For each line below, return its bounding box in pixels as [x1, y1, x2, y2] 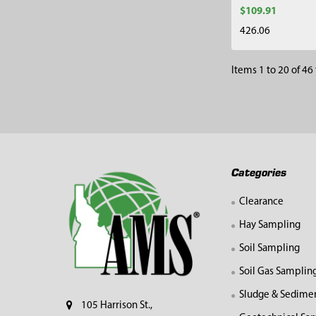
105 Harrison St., [81, 300, 153, 312]
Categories [231, 164, 286, 179]
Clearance [238, 197, 284, 208]
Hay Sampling [238, 220, 300, 231]
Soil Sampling [238, 243, 300, 255]
